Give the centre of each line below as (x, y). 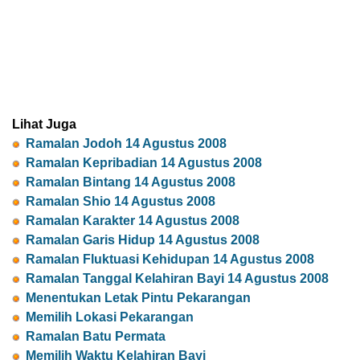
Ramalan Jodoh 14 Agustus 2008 (126, 144)
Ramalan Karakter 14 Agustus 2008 (133, 221)
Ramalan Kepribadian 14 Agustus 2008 (144, 163)
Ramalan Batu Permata (96, 337)
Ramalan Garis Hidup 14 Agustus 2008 (143, 240)
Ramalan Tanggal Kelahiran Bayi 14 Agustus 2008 (177, 279)
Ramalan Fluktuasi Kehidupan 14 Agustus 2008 (170, 260)
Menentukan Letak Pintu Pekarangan (138, 298)
